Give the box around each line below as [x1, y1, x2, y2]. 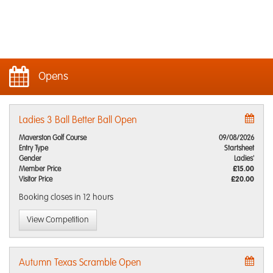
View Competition [27, 216, 89, 224]
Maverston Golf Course [19, 135, 87, 142]
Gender [19, 155, 41, 163]
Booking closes [19, 193, 74, 202]
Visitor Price [19, 176, 52, 183]
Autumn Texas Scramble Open [19, 258, 141, 268]
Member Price [19, 166, 61, 173]
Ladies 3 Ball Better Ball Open [19, 116, 137, 126]
